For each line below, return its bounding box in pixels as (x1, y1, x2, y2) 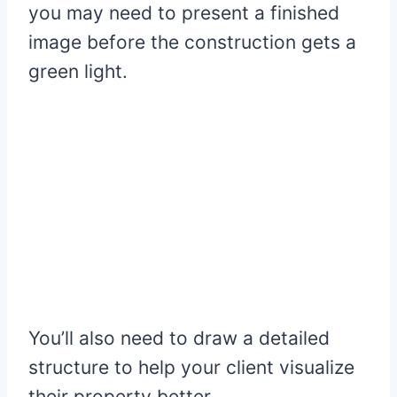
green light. (28, 59, 128, 82)
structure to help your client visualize (28, 356, 354, 379)
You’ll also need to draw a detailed (28, 327, 330, 350)
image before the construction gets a (28, 30, 356, 53)
